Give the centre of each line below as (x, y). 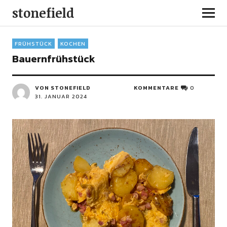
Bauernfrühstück (53, 59)
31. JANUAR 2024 (61, 96)
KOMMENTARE (157, 88)
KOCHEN (73, 44)
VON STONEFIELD (63, 88)
